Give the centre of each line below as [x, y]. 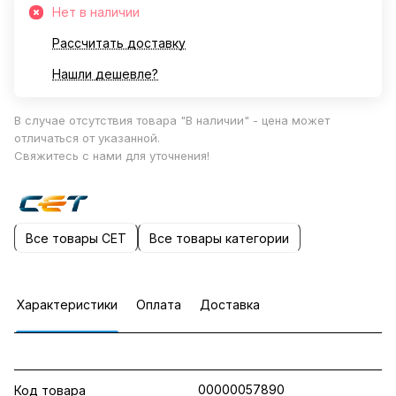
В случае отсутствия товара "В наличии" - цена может [172, 120]
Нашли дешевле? [105, 74]
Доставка [230, 305]
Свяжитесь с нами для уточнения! [112, 156]
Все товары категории [219, 238]
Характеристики [67, 305]
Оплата [159, 305]
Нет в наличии [96, 12]
